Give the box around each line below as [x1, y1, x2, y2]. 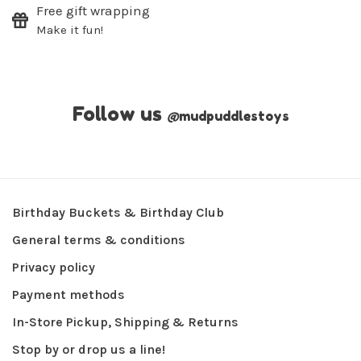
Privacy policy [12, 259, 95, 276]
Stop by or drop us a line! [12, 342, 165, 358]
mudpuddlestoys [178, 108, 289, 125]
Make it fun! [36, 23, 103, 38]
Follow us [72, 102, 167, 127]
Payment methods [12, 287, 125, 303]
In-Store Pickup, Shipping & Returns [12, 314, 239, 330]
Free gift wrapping [36, 2, 150, 19]
